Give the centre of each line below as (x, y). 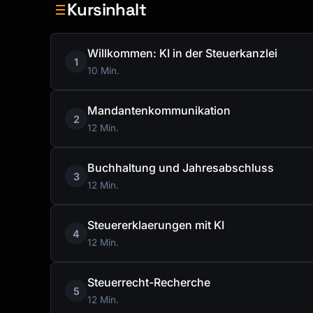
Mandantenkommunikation (159, 111)
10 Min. (103, 71)
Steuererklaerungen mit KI (156, 225)
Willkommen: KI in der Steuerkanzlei (182, 53)
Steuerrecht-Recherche (149, 283)
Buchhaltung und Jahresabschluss (181, 168)
